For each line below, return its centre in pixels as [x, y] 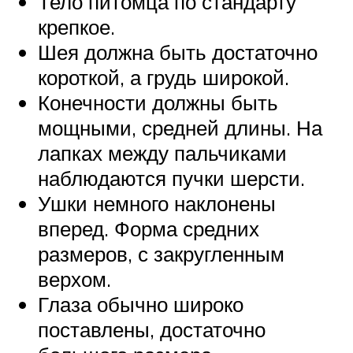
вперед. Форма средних [149, 229]
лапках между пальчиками [162, 153]
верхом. [74, 279]
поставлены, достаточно [152, 330]
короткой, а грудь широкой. [163, 78]
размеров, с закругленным [161, 254]
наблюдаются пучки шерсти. [171, 178]
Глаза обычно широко [141, 305]
